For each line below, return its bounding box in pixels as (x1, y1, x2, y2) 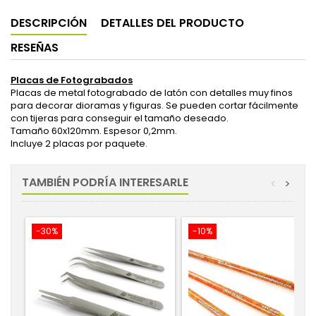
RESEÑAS (11, 39, 59, 56)
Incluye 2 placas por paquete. (11, 137, 147, 150)
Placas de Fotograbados (11, 73, 133, 87)
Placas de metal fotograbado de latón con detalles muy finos (11, 86, 293, 99)
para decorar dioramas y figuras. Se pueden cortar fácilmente (11, 99, 298, 112)
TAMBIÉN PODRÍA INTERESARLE (22, 174, 188, 190)
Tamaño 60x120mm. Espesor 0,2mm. (11, 124, 177, 138)
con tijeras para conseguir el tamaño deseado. (11, 111, 229, 125)
